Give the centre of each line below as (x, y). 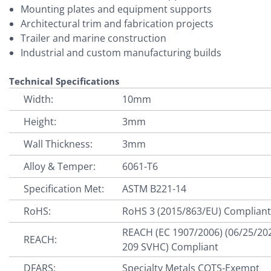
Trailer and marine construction (93, 38)
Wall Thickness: (58, 144)
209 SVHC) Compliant (171, 247)
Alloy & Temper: (60, 166)
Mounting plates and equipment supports (116, 9)
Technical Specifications (64, 81)
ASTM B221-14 (155, 188)
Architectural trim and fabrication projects (117, 23)
